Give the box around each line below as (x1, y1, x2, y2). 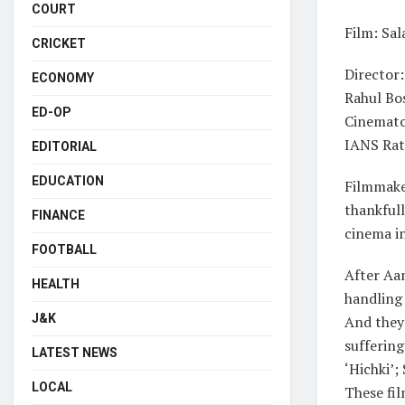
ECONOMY (32, 70, 94, 85)
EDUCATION (32, 173, 104, 188)
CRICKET (32, 35, 86, 51)
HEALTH (32, 276, 80, 291)
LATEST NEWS (32, 344, 118, 360)
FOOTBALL (32, 241, 97, 257)
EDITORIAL (32, 138, 97, 154)
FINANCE (32, 207, 85, 222)
